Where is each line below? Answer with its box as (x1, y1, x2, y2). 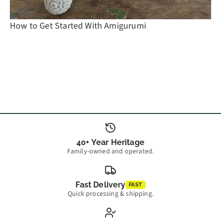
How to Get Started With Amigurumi (10, 20, 146, 32)
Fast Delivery (75, 180, 126, 189)
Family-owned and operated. (67, 146, 154, 156)
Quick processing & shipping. (67, 188, 154, 199)
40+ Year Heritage (76, 137, 145, 147)
